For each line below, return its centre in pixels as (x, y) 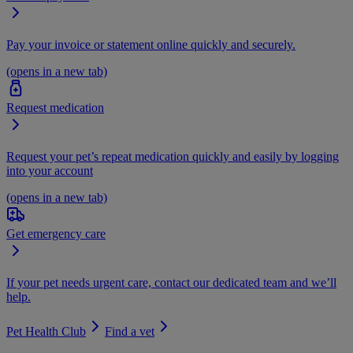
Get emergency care (56, 234)
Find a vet (130, 331)
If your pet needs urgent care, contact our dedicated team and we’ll (171, 282)
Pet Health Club (46, 331)
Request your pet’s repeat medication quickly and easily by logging (173, 156)
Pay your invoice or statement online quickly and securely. (151, 45)
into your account (50, 171)
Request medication (55, 108)
